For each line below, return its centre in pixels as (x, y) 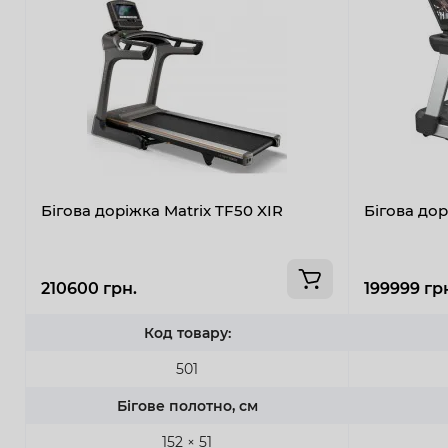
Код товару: (187, 332)
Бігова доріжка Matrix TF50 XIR (162, 210)
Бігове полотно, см (187, 405)
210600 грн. (89, 288)
